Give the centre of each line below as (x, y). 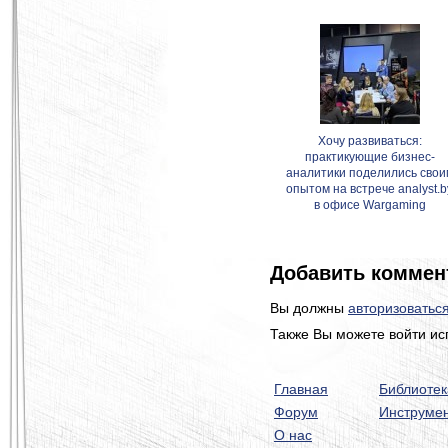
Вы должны (309, 308)
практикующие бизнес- (370, 157)
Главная (301, 389)
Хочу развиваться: (370, 141)
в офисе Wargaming (370, 205)
